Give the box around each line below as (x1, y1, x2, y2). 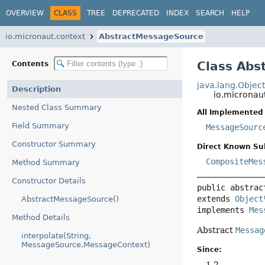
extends (197, 193, 235, 203)
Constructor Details (12, 176, 86, 185)
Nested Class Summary (12, 103, 102, 112)
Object (235, 193, 264, 203)
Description (12, 85, 61, 93)
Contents (12, 59, 51, 68)
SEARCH (196, 8, 224, 17)
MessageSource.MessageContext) (21, 240, 150, 249)
